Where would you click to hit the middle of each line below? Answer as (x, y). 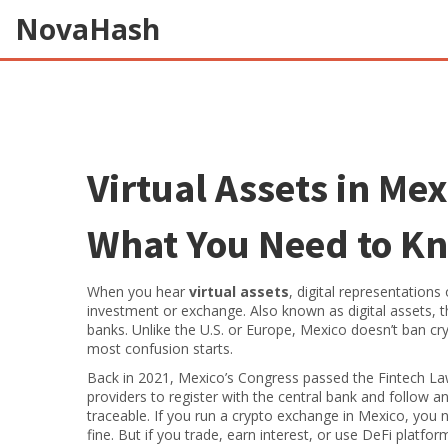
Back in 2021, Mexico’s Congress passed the (232, 377)
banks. (107, 329)
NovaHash (87, 28)
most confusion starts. (160, 348)
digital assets (390, 310)
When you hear (138, 291)
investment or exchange (165, 310)
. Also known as (295, 310)
